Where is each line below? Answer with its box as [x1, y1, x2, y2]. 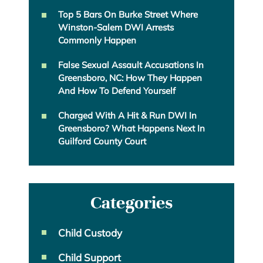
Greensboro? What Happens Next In [58, 123, 205, 134]
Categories [90, 192, 173, 214]
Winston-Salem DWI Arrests [58, 22, 174, 33]
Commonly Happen [58, 35, 136, 46]
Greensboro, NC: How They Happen [58, 72, 202, 84]
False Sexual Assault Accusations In [58, 59, 204, 71]
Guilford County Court [58, 136, 146, 147]
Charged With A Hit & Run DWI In [58, 110, 197, 122]
